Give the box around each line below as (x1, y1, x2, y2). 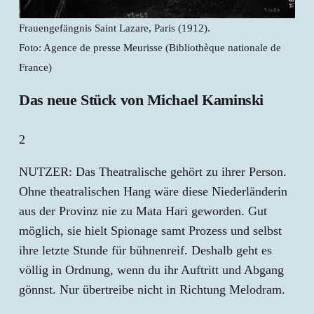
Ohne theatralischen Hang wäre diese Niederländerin (19, 184, 287, 198)
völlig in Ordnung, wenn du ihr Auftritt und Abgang (19, 263, 284, 277)
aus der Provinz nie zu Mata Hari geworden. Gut (19, 204, 267, 218)
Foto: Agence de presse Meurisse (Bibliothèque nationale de (19, 41, 281, 53)
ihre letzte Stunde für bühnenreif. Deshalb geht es (19, 243, 272, 257)
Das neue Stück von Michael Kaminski (19, 92, 264, 109)
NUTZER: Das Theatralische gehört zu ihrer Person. (19, 165, 287, 179)
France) (19, 61, 52, 73)
